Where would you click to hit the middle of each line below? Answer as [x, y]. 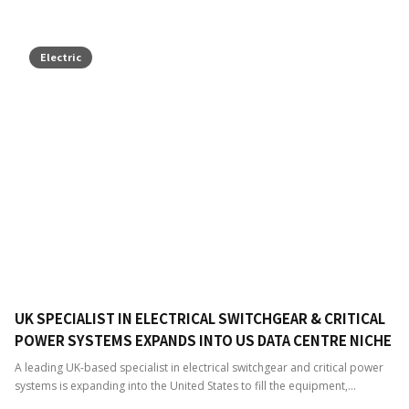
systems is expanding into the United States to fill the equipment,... [185, 385]
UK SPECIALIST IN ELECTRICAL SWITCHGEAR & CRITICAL [200, 318]
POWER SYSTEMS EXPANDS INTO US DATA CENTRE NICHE [203, 340]
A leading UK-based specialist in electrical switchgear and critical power [199, 367]
